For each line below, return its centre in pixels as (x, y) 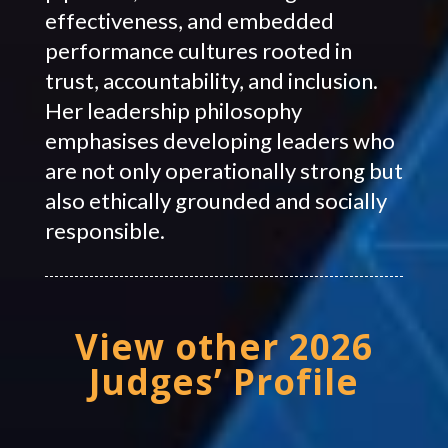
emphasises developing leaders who (219, 140)
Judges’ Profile (223, 381)
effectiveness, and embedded (189, 20)
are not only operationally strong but (223, 170)
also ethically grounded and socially (215, 200)
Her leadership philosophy (173, 110)
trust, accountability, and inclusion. (211, 80)
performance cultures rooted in (198, 50)
